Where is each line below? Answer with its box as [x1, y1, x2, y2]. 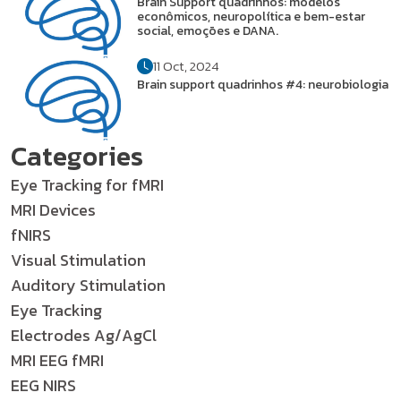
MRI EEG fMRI [11, 348, 104, 372]
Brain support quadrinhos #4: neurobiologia [137, 75, 389, 94]
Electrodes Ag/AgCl [11, 323, 157, 347]
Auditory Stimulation [11, 273, 166, 297]
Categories [11, 136, 143, 176]
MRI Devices [11, 198, 96, 222]
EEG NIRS [11, 373, 76, 397]
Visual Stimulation [11, 248, 146, 272]
